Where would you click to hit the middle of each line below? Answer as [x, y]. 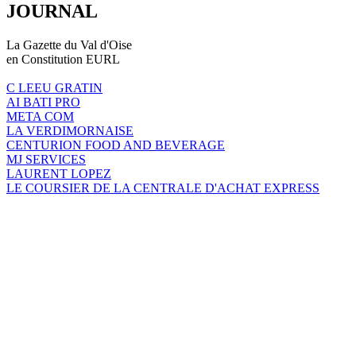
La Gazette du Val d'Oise [69, 44]
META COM [40, 116]
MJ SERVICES [46, 159]
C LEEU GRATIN [54, 87]
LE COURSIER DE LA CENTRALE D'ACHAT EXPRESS [163, 188]
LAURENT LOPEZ [59, 173]
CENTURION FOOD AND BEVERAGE [116, 145]
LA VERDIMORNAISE [70, 130]
